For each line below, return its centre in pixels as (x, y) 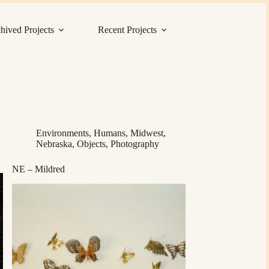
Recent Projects (127, 30)
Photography (134, 144)
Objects (91, 144)
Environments (62, 133)
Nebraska (54, 144)
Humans (109, 133)
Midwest (147, 133)
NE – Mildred (38, 169)
